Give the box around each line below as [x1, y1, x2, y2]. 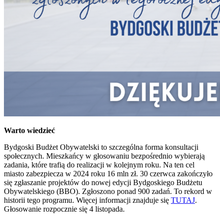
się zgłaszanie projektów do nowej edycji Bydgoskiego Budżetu [4, 178, 202, 187]
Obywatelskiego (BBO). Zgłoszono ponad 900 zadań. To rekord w [4, 187, 212, 195]
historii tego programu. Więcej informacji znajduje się [4, 195, 171, 204]
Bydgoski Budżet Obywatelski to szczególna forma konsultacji [4, 142, 198, 151]
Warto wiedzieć [4, 126, 55, 135]
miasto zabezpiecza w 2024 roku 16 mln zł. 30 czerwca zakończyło [4, 169, 213, 178]
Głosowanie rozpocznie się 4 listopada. [4, 204, 125, 213]
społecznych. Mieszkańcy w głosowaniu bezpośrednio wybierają [4, 151, 205, 160]
